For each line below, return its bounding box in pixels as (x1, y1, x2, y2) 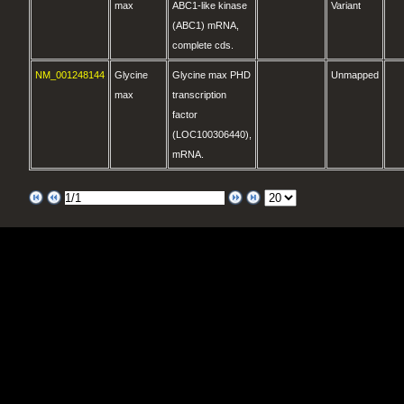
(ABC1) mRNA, (172, 20, 240, 31)
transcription (172, 89, 227, 100)
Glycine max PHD (172, 69, 252, 80)
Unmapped (331, 69, 380, 80)
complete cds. (172, 40, 234, 50)
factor (172, 109, 198, 120)
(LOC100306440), (172, 129, 252, 140)
